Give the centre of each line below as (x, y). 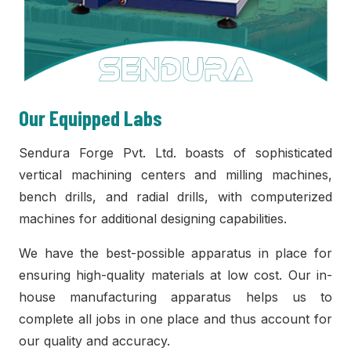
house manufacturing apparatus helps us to (175, 297)
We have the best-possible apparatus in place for (175, 253)
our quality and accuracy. (94, 341)
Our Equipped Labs (90, 118)
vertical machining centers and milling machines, (175, 175)
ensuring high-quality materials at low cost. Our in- (175, 275)
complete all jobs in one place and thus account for (175, 319)
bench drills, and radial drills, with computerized (175, 197)
